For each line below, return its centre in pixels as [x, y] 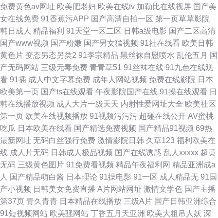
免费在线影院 [172, 80]
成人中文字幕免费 [59, 80]
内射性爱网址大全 [152, 104]
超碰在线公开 [163, 116]
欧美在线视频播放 [56, 116]
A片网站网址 [119, 189]
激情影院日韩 [121, 140]
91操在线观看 [183, 92]
